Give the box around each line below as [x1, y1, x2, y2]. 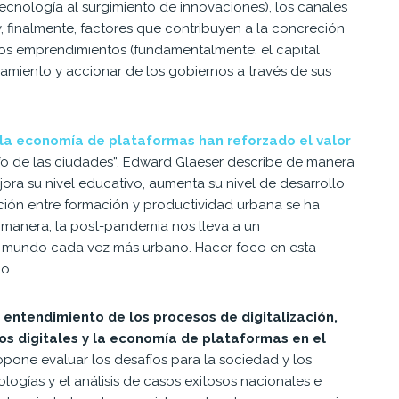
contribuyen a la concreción [165, 20, 345, 37]
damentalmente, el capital [154, 41, 320, 58]
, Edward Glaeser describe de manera [117, 153, 354, 170]
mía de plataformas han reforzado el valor [59, 132, 351, 149]
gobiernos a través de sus [168, 62, 331, 79]
